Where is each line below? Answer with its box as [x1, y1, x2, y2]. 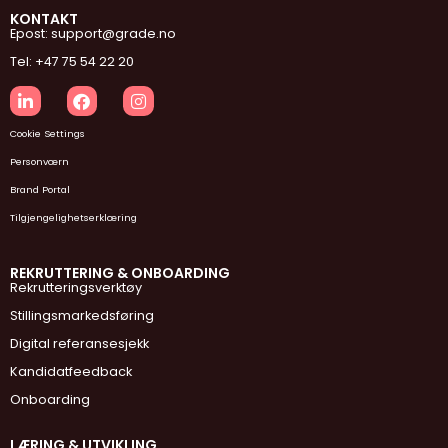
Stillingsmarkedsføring [10, 306, 154, 324]
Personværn [10, 154, 69, 168]
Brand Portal [10, 182, 70, 196]
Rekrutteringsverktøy [10, 278, 142, 296]
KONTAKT [10, 8, 78, 29]
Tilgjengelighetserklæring [10, 210, 137, 224]
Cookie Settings [10, 126, 85, 140]
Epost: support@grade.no [10, 24, 176, 42]
